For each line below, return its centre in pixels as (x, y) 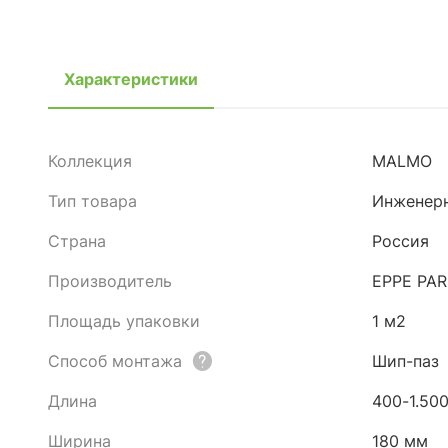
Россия (400, 241)
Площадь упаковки (124, 321)
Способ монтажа (115, 361)
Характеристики (131, 79)
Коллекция (90, 161)
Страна (77, 241)
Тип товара (92, 201)
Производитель (110, 281)
